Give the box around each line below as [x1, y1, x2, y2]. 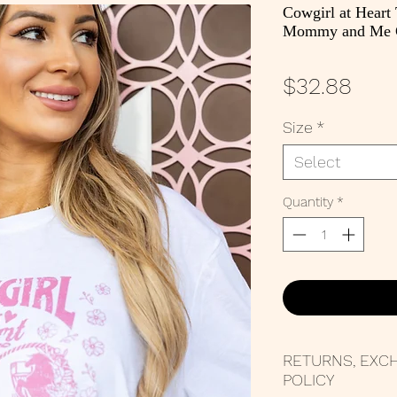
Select [294, 152, 340, 172]
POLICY [283, 370, 334, 389]
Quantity [283, 194, 333, 211]
